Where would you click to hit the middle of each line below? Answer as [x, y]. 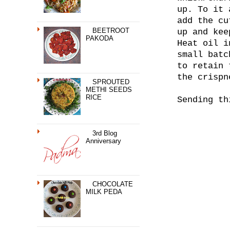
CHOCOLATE [113, 184]
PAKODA [100, 39]
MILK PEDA [104, 192]
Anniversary [104, 141]
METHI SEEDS [109, 89]
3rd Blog [105, 133]
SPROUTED [111, 82]
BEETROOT [111, 31]
